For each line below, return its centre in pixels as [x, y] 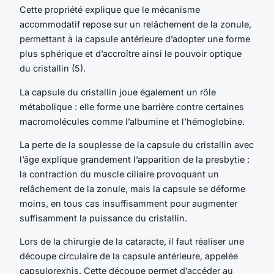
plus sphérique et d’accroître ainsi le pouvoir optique [131, 54]
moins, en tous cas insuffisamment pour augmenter [128, 203]
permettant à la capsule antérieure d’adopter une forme [135, 39]
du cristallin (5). [53, 68]
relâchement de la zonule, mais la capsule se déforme [132, 188]
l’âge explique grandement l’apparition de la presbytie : [135, 159]
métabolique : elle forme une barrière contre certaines [132, 106]
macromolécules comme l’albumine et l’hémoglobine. [132, 121]
